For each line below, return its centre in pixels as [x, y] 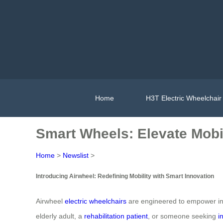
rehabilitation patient [116, 216]
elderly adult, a [60, 216]
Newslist [76, 155]
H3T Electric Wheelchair [184, 98]
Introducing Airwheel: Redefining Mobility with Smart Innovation [125, 176]
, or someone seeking [183, 216]
